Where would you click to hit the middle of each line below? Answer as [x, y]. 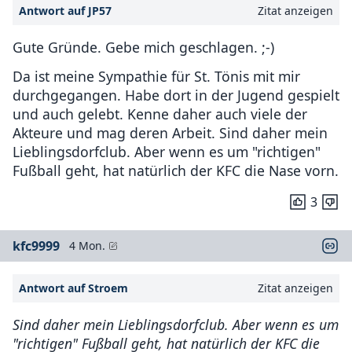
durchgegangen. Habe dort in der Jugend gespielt [176, 95]
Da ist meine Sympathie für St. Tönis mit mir [156, 76]
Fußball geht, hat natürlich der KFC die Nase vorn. [176, 170]
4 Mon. [87, 245]
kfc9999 [36, 246]
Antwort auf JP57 [65, 10]
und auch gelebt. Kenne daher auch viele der [160, 114]
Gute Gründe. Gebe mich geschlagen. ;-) [143, 47]
